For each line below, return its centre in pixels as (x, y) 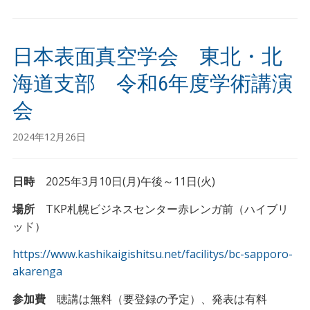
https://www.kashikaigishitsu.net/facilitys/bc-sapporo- (152, 254)
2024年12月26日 (49, 137)
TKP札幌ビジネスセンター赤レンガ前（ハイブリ (161, 209)
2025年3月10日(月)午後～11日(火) (125, 181)
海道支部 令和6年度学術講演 (152, 83)
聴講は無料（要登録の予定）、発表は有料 (156, 299)
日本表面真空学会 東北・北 (147, 56)
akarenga (37, 271)
